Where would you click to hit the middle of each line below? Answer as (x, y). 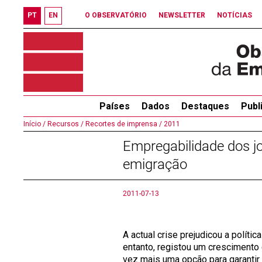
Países (114, 106)
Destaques (205, 106)
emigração (155, 164)
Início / (35, 124)
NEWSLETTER (182, 15)
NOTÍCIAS (235, 15)
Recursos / (65, 124)
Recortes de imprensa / (123, 124)
